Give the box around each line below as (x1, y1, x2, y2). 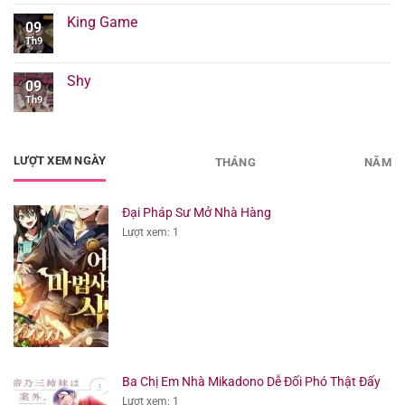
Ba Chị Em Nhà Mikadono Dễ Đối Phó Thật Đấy (121, 373, 381, 389)
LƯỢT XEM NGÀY (14, 154, 107, 168)
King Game (67, 14, 137, 32)
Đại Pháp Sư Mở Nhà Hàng (121, 205, 271, 221)
